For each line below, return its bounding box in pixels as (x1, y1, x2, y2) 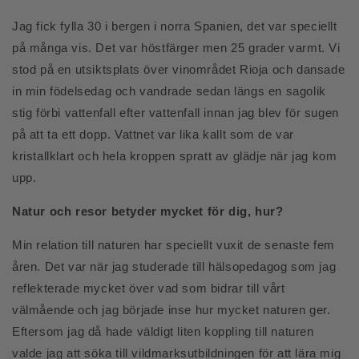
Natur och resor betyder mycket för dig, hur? (12, 204, 284, 218)
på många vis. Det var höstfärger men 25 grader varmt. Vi (12, 41, 341, 54)
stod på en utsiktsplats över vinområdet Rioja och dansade (12, 63, 345, 76)
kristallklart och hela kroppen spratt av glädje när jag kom (12, 149, 337, 163)
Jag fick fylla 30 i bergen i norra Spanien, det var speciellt (12, 19, 337, 33)
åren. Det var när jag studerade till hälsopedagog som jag (12, 260, 337, 273)
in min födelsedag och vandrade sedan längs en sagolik (12, 84, 326, 98)
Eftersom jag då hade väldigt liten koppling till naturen (12, 325, 314, 338)
